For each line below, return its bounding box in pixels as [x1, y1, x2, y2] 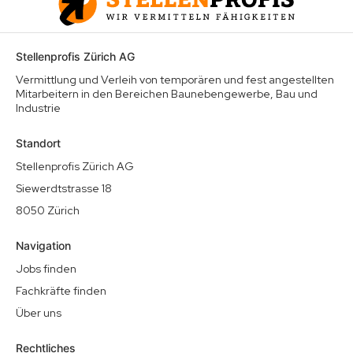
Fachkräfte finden [16, 284, 106, 299]
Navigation [16, 239, 71, 253]
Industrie [16, 101, 61, 116]
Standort [16, 136, 61, 150]
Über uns [16, 306, 61, 321]
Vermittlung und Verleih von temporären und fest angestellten [16, 72, 334, 87]
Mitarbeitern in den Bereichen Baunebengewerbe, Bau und [16, 87, 318, 102]
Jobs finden [16, 262, 76, 277]
